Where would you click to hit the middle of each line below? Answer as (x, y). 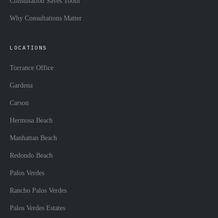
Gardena (21, 86)
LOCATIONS (28, 48)
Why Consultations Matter (46, 18)
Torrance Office (32, 68)
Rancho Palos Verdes (38, 191)
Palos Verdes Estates (37, 208)
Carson (19, 103)
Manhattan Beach (33, 138)
